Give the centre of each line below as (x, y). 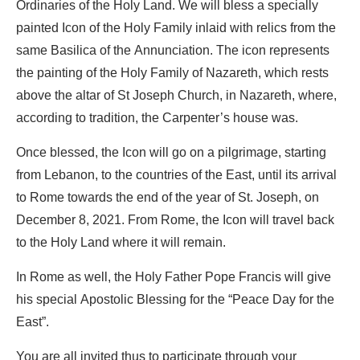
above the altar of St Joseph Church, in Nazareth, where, (176, 96)
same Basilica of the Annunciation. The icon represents (173, 51)
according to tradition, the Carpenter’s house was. (157, 119)
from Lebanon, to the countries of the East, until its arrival (176, 176)
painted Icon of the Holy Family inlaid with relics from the (176, 29)
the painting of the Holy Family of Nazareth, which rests (172, 74)
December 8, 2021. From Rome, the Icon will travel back (175, 221)
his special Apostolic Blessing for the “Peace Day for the (175, 300)
